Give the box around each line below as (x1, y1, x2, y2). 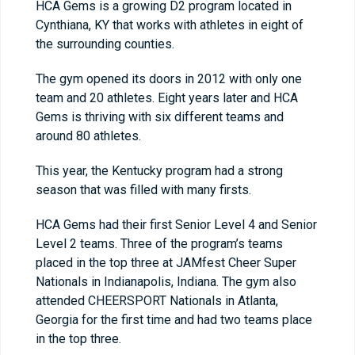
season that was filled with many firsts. (36, 182, 254, 197)
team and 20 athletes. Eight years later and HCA (36, 90, 298, 105)
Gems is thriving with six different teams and (36, 109, 284, 124)
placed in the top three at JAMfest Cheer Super (36, 255, 296, 270)
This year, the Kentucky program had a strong (36, 163, 283, 178)
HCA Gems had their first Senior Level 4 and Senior (36, 217, 317, 232)
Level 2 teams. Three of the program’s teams (36, 236, 283, 251)
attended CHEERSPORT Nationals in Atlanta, (36, 293, 278, 308)
